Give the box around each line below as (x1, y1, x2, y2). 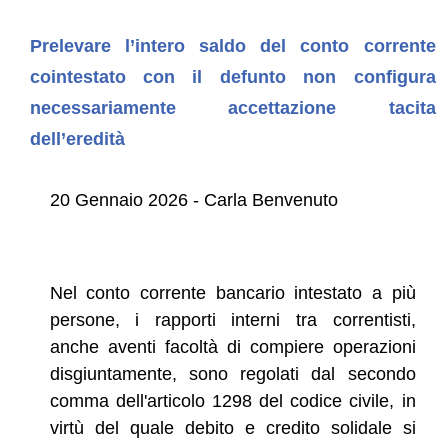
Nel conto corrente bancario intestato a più (49, 282, 416, 303)
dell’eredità (29, 128, 125, 149)
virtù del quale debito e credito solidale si (49, 417, 416, 438)
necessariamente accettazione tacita (29, 97, 436, 118)
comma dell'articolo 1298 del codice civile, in (49, 390, 416, 411)
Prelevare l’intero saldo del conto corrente (29, 35, 436, 56)
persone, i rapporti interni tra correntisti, (49, 309, 416, 330)
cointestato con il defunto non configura (29, 66, 436, 87)
